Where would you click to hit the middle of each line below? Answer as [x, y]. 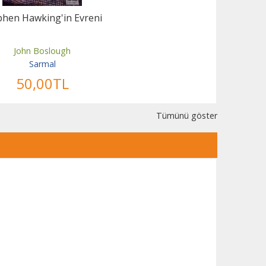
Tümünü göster [187, 116]
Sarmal [42, 64]
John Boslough [42, 51]
